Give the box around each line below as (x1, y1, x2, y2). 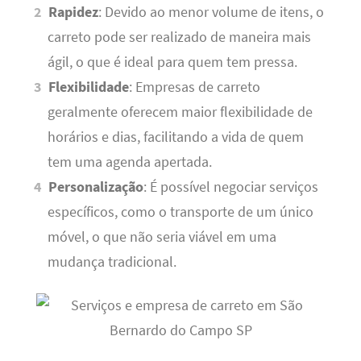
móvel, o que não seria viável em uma (47, 228, 276, 247)
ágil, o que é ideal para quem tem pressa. (47, 53, 297, 72)
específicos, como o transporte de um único (47, 203, 313, 222)
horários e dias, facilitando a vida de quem (47, 128, 304, 147)
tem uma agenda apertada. (47, 153, 212, 172)
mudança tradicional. (47, 253, 176, 272)
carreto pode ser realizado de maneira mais (47, 28, 311, 47)
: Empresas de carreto (129, 78, 261, 97)
